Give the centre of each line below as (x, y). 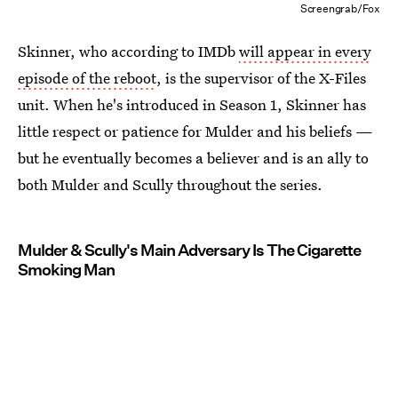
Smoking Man (66, 269)
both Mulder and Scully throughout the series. (170, 184)
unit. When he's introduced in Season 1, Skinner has (192, 104)
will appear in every (305, 51)
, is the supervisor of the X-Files (261, 77)
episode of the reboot (87, 77)
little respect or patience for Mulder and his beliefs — (195, 131)
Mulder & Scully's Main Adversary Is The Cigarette (189, 250)
